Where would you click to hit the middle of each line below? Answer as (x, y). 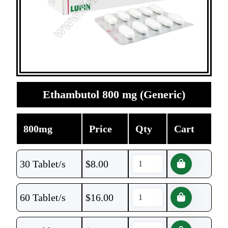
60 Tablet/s (43, 197)
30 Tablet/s (43, 164)
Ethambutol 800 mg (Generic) (114, 94)
